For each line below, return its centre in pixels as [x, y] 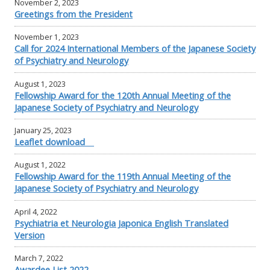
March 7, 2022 [39, 258]
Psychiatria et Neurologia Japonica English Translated [121, 223]
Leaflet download [54, 141]
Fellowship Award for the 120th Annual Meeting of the [123, 95]
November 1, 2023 [47, 37]
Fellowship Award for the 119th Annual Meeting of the [123, 176]
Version [30, 235]
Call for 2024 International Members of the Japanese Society [135, 49]
